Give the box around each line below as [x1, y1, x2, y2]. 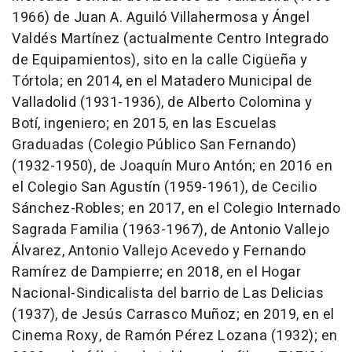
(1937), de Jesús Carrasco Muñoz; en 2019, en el [12, 304, 335, 326]
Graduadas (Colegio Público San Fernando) [12, 134, 296, 156]
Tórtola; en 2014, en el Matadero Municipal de [12, 71, 313, 93]
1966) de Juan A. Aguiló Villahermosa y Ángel [12, 7, 310, 29]
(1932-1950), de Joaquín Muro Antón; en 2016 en [12, 156, 332, 178]
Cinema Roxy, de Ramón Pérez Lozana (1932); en [12, 325, 338, 347]
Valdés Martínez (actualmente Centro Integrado [12, 28, 329, 50]
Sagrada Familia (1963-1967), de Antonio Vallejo [12, 219, 330, 241]
